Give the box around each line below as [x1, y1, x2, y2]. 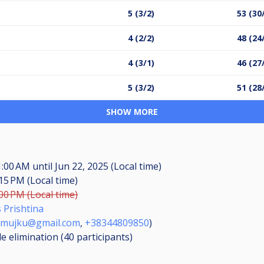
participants [77, 230, 130, 243]
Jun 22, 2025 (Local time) [52, 159, 161, 173]
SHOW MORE [106, 105, 158, 117]
